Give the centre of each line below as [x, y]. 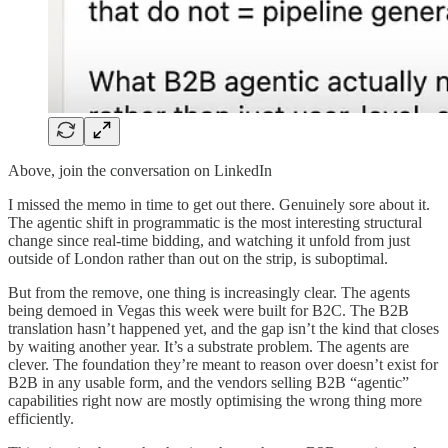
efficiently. [41, 418]
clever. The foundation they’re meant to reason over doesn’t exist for [223, 364]
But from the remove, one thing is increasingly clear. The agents [209, 292]
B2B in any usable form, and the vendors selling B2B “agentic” [208, 382]
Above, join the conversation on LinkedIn [140, 170]
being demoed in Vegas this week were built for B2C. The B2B [208, 310]
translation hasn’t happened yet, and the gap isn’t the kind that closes [223, 328]
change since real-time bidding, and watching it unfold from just [209, 240]
